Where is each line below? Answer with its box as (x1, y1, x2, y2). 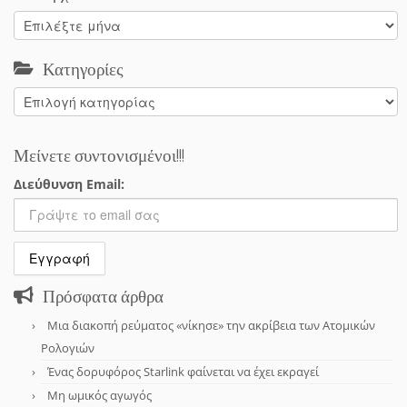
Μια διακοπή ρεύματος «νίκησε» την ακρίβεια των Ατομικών (47, 317, 375, 333)
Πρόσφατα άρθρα (43, 284, 164, 307)
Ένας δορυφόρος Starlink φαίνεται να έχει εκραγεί (47, 363, 319, 380)
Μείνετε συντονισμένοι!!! (14, 144, 184, 166)
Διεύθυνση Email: (14, 175, 124, 193)
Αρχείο (14, 12, 55, 29)
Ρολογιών (41, 340, 94, 356)
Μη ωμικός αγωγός (47, 387, 152, 403)
